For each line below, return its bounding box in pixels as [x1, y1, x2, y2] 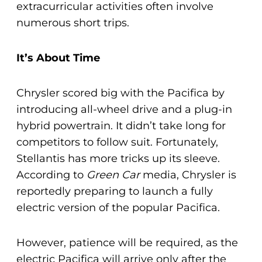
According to [16, 168, 87, 182]
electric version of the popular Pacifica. [16, 201, 220, 215]
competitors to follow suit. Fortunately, [16, 136, 218, 149]
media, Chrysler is [140, 168, 236, 182]
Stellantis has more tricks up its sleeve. [16, 152, 220, 166]
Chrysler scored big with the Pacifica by [16, 87, 225, 100]
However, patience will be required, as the [16, 236, 238, 250]
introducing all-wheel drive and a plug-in [16, 103, 232, 116]
